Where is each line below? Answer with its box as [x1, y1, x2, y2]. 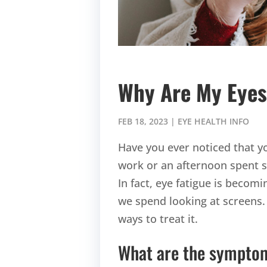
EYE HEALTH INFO [178, 115, 250, 127]
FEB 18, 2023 [118, 115, 169, 127]
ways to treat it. [118, 212, 198, 226]
